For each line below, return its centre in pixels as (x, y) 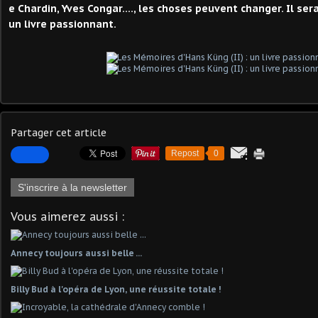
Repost (185, 153)
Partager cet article (59, 133)
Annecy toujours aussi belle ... (76, 253)
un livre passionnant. (62, 24)
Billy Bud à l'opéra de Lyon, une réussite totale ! (116, 289)
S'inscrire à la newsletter (72, 187)
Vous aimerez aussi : (67, 216)
